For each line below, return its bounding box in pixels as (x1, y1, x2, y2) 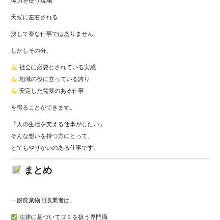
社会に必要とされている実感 (18, 64, 96, 71)
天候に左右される (11, 14, 58, 21)
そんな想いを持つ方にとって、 (11, 133, 94, 140)
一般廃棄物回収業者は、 (11, 197, 76, 204)
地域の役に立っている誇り (18, 76, 90, 83)
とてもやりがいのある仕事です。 (11, 144, 100, 152)
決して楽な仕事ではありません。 (11, 30, 100, 38)
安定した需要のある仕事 (18, 87, 84, 95)
